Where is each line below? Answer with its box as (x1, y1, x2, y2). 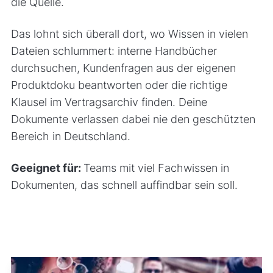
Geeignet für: (10, 161, 83, 174)
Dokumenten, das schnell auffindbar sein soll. (10, 178, 238, 191)
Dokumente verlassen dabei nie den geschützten (10, 112, 255, 126)
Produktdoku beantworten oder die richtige (10, 78, 227, 91)
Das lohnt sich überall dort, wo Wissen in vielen (10, 27, 248, 40)
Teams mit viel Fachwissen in (83, 161, 229, 174)
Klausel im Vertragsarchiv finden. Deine (10, 95, 207, 108)
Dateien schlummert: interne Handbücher (10, 44, 217, 57)
